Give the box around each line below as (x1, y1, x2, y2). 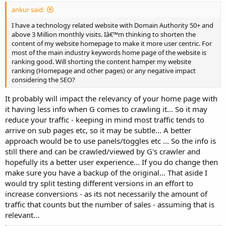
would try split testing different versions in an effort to (5, 178, 193, 188)
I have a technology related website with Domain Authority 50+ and (12, 20, 213, 30)
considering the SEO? (12, 75, 75, 84)
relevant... (5, 209, 39, 220)
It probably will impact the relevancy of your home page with (5, 93, 217, 103)
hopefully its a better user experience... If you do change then (5, 156, 218, 167)
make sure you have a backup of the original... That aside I (5, 167, 207, 178)
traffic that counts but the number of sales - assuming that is (5, 199, 214, 209)
